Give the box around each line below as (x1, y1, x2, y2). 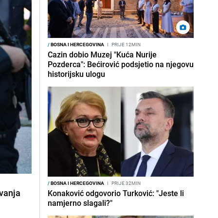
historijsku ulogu (48, 69, 105, 79)
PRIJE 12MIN (110, 41, 141, 48)
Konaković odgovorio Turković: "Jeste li (48, 188, 184, 199)
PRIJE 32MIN (110, 180, 141, 186)
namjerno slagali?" (48, 198, 112, 208)
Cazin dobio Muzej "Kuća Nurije (48, 49, 157, 60)
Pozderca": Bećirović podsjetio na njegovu (48, 59, 194, 70)
